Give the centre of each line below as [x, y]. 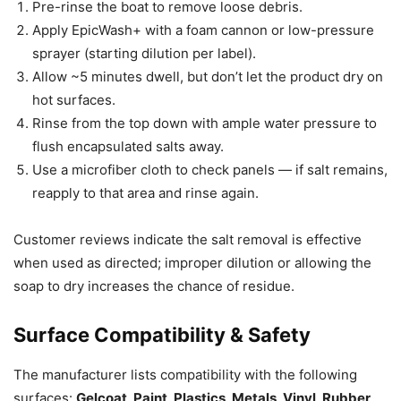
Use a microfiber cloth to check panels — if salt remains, [210, 170]
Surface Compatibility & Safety [162, 335]
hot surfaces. [74, 100]
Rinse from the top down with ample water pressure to [205, 124]
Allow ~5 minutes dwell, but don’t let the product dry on [208, 77]
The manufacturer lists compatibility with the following [185, 375]
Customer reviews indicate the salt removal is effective [188, 240]
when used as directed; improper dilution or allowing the [192, 263]
